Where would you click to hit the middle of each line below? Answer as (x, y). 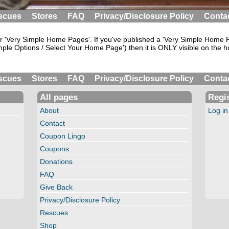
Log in (218, 111)
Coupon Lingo (63, 136)
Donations (56, 162)
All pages (59, 98)
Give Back (56, 187)
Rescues (54, 213)
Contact (53, 123)
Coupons (55, 149)
